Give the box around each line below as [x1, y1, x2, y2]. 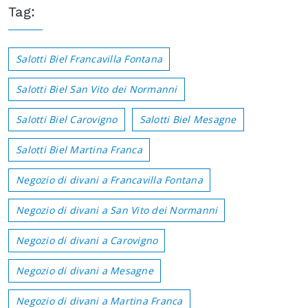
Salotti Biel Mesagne [139, 113, 236, 126]
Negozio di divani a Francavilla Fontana [16, 173, 203, 187]
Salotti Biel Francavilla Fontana [16, 52, 162, 66]
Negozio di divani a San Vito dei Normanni [16, 203, 218, 217]
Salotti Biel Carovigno [16, 113, 118, 126]
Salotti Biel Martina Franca [16, 143, 142, 157]
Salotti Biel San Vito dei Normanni [16, 82, 177, 96]
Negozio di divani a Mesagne [16, 264, 153, 278]
